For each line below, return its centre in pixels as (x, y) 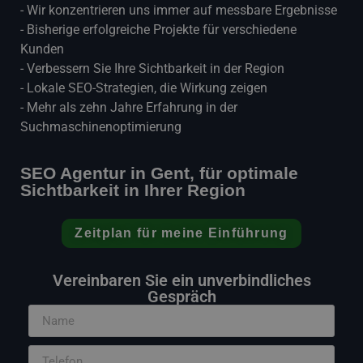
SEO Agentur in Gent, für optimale (159, 173)
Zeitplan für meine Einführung (181, 233)
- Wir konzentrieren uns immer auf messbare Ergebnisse (179, 10)
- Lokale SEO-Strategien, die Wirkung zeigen (144, 88)
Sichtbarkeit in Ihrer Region (133, 190)
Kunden (42, 49)
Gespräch (181, 297)
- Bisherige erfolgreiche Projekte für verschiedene (158, 30)
